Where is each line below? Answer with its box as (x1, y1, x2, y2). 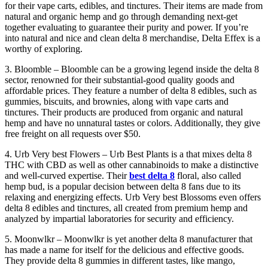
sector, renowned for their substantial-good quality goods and (5, 74, 234, 85)
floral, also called (175, 170, 241, 181)
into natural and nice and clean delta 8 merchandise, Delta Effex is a (5, 32, 260, 43)
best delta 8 (129, 170, 175, 181)
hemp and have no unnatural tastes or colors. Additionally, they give (5, 117, 260, 128)
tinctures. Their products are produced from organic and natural (5, 106, 243, 117)
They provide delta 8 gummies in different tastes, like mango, (5, 255, 235, 266)
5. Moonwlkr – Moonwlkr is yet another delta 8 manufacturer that (5, 233, 252, 244)
